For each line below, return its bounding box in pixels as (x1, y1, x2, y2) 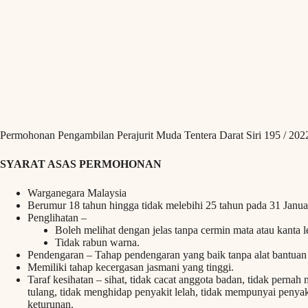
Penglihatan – (27, 212, 87, 224)
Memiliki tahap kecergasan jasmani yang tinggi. (27, 261, 234, 274)
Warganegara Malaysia (27, 187, 126, 199)
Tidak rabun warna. (55, 236, 140, 249)
